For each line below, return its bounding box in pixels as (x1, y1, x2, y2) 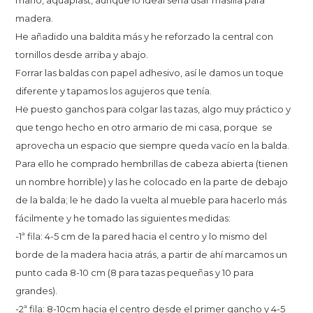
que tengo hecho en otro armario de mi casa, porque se (15, 122, 273, 133)
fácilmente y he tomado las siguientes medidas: (15, 212, 238, 224)
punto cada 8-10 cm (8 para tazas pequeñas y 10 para (15, 267, 254, 279)
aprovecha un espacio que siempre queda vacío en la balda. (15, 140, 296, 152)
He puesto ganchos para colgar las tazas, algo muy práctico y (15, 103, 291, 115)
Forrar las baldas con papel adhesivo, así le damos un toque (15, 67, 284, 79)
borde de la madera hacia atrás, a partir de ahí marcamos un (15, 249, 288, 261)
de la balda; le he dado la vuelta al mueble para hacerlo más (15, 194, 287, 206)
